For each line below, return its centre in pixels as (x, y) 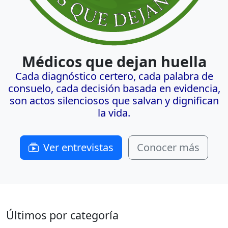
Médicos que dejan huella (114, 61)
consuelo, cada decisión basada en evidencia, (114, 88)
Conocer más (168, 147)
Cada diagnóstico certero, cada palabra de (114, 76)
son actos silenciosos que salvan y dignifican (114, 101)
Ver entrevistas (77, 147)
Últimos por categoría (62, 215)
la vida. (114, 113)
